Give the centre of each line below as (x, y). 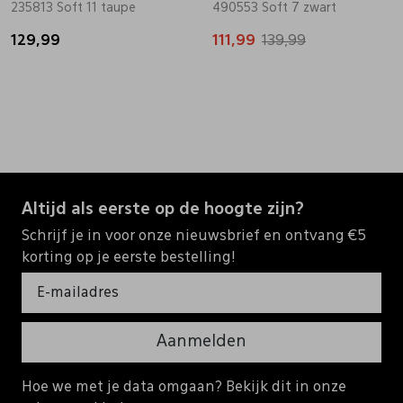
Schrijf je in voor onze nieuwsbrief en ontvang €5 (194, 236)
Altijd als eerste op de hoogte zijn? (163, 209)
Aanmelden (201, 341)
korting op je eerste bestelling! (129, 258)
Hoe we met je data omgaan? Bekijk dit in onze (184, 387)
